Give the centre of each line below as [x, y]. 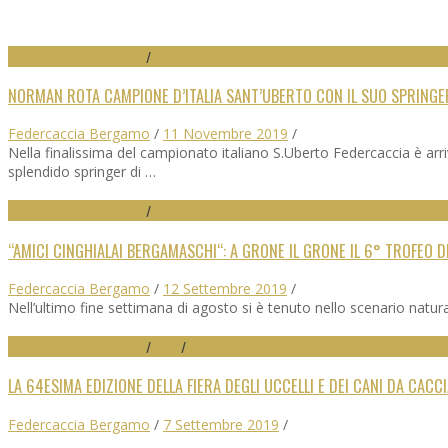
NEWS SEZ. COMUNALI [243, 346]
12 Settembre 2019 [225, 288]
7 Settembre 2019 [221, 424]
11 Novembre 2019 [225, 134]
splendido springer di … [82, 172]
